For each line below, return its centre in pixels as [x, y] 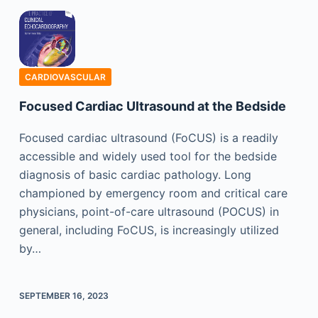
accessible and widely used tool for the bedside [148, 157]
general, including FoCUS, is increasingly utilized [149, 230]
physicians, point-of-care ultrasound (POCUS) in [149, 212]
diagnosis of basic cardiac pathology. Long [135, 175]
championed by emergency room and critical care [153, 193]
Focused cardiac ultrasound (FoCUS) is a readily [148, 138]
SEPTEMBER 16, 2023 [64, 296]
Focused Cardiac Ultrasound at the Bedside [152, 106]
